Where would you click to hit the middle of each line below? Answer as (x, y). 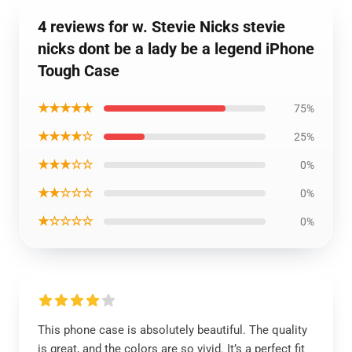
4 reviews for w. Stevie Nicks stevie (161, 27)
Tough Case (79, 71)
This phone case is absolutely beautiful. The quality (172, 330)
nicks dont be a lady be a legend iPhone (176, 49)
